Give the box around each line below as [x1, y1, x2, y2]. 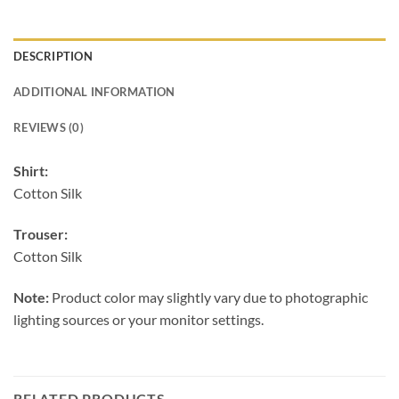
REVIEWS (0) [13, 120, 84, 135]
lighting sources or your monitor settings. [13, 311, 264, 328]
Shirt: [13, 162, 48, 180]
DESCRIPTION [13, 49, 93, 64]
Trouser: [13, 225, 68, 243]
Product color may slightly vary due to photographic [49, 289, 368, 305]
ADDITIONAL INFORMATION [13, 85, 175, 100]
